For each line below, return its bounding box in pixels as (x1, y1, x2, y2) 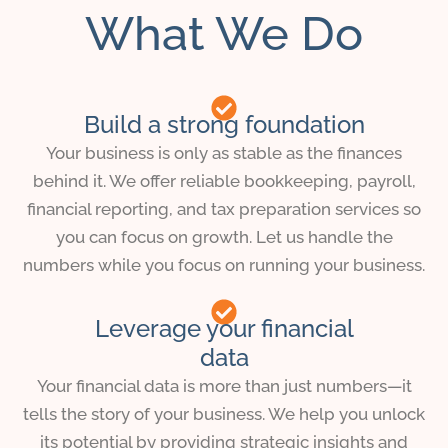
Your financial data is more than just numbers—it (36, 376, 412, 397)
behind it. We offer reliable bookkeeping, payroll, (32, 171, 416, 192)
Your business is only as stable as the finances (46, 143, 402, 164)
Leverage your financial (94, 314, 354, 344)
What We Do (85, 6, 363, 62)
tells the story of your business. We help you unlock (23, 404, 425, 425)
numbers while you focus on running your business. (23, 255, 425, 276)
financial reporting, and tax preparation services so (27, 199, 421, 220)
